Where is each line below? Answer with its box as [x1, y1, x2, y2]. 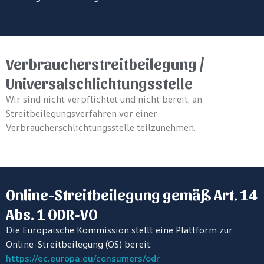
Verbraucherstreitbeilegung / [6, 54, 204, 72]
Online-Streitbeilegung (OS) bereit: [6, 238, 152, 250]
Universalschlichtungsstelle [6, 74, 193, 92]
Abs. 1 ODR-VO [6, 204, 98, 223]
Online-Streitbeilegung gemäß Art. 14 [6, 185, 258, 203]
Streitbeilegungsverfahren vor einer [6, 107, 157, 120]
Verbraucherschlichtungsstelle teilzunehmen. [6, 121, 196, 134]
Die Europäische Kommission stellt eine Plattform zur [6, 224, 233, 236]
